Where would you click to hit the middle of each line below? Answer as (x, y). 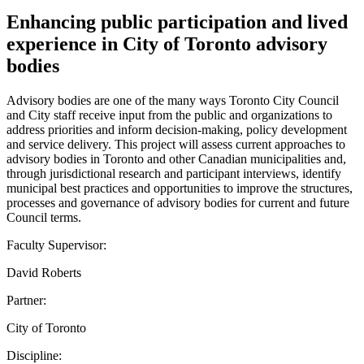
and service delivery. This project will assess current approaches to (176, 144)
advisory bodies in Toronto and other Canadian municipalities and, (176, 158)
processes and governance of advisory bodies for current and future (178, 202)
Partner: (26, 300)
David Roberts (44, 272)
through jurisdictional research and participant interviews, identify (174, 173)
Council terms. (44, 217)
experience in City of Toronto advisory (167, 43)
